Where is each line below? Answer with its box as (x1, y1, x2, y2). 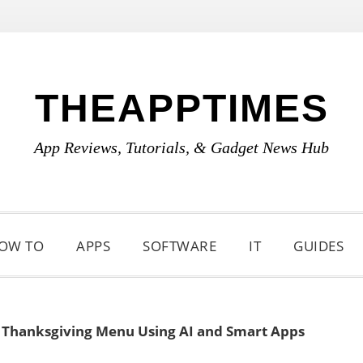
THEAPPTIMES (34, 87, 329, 130)
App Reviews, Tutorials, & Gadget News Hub (34, 139, 329, 156)
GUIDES (293, 237, 344, 255)
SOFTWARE (143, 237, 216, 255)
